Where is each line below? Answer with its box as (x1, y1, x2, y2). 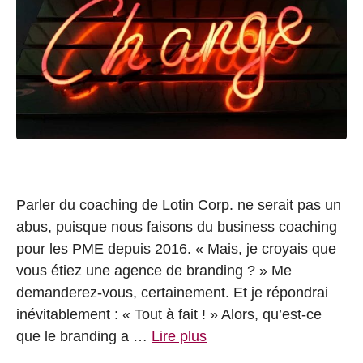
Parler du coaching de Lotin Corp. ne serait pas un (16, 197, 341, 214)
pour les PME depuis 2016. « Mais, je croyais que (16, 241, 336, 258)
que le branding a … (16, 328, 152, 345)
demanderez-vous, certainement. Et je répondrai (16, 284, 328, 301)
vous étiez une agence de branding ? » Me (16, 263, 292, 280)
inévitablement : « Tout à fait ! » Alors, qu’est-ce (16, 306, 322, 323)
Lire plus (152, 328, 207, 345)
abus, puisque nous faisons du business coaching (16, 219, 337, 236)
